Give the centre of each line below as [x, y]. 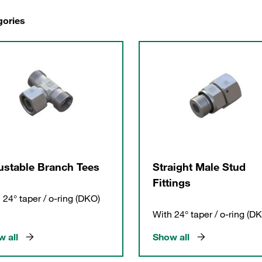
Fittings [171, 182]
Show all [171, 237]
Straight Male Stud [199, 166]
